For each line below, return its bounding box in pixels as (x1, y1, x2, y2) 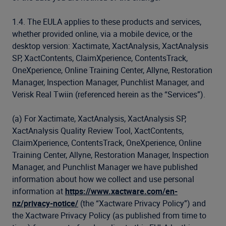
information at (12, 186, 65, 197)
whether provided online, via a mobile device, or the (12, 28, 192, 39)
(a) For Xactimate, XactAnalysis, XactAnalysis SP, (12, 113, 186, 124)
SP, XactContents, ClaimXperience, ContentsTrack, (12, 52, 188, 64)
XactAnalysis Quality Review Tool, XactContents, (12, 125, 184, 136)
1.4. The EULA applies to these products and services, (12, 16, 201, 27)
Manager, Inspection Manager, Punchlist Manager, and (12, 77, 204, 88)
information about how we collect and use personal (12, 174, 194, 185)
